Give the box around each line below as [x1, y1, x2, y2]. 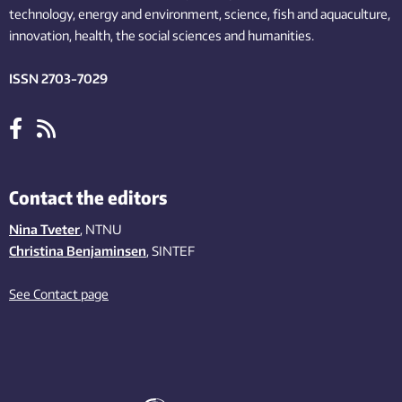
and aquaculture [297, 6, 388, 22]
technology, [9, 6, 75, 22]
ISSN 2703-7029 [9, 71, 108, 86]
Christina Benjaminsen [9, 243, 146, 258]
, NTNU [80, 222, 122, 237]
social [138, 28, 170, 43]
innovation [9, 28, 69, 43]
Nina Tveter [9, 222, 80, 237]
